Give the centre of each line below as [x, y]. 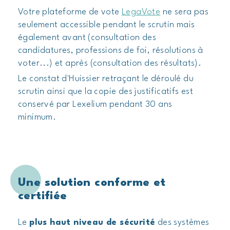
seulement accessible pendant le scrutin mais [107, 25]
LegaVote [141, 12]
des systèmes [182, 223]
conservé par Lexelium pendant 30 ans [95, 104]
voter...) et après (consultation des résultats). [110, 63]
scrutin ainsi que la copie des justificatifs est [106, 92]
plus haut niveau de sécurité [92, 223]
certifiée [43, 196]
